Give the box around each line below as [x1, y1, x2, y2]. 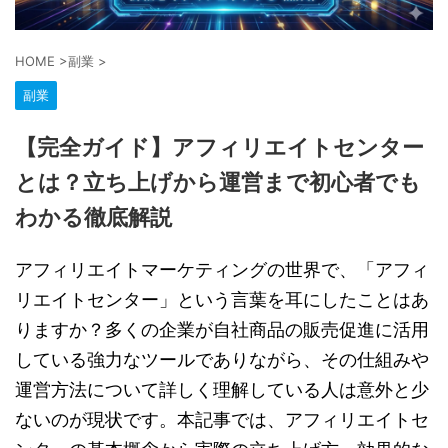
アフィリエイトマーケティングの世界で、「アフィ [15, 259, 429, 281]
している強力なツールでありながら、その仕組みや [15, 349, 429, 371]
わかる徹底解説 [15, 205, 172, 231]
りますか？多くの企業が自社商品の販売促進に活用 [15, 319, 429, 341]
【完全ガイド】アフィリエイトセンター [15, 135, 424, 161]
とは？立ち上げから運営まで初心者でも [15, 170, 421, 196]
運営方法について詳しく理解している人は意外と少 [15, 379, 429, 401]
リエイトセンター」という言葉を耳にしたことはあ [15, 289, 429, 311]
